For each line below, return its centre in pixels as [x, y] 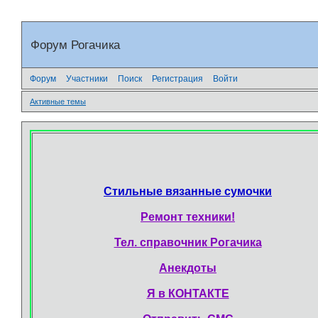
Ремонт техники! [188, 216]
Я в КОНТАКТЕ [188, 293]
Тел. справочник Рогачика [188, 242]
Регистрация [177, 78]
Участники [87, 78]
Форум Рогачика [75, 45]
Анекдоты [188, 268]
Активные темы [58, 102]
